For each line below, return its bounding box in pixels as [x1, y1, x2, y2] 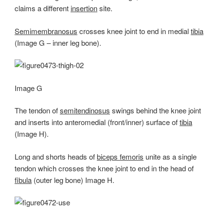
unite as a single [144, 151, 197, 162]
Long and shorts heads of [15, 151, 97, 162]
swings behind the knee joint [110, 105, 201, 116]
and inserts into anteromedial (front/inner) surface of [15, 117, 180, 127]
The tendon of [15, 105, 60, 116]
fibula [15, 174, 32, 185]
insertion [71, 3, 97, 14]
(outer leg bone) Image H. [32, 174, 114, 185]
